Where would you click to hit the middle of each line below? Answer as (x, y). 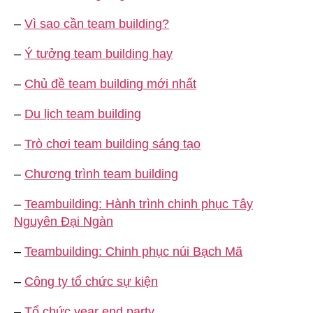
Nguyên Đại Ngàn (64, 221)
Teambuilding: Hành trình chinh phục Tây (139, 204)
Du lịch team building (83, 114)
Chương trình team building (101, 174)
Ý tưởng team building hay (99, 53)
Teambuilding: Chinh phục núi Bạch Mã (133, 251)
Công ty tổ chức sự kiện (91, 281)
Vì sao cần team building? (97, 23)
